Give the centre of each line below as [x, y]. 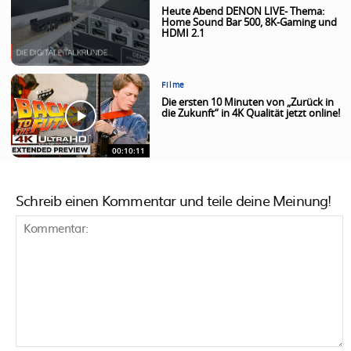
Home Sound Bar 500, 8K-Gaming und [250, 24]
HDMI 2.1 [183, 34]
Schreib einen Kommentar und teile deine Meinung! [174, 200]
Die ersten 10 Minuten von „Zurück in [248, 103]
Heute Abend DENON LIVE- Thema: [243, 13]
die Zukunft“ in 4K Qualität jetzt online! [251, 114]
